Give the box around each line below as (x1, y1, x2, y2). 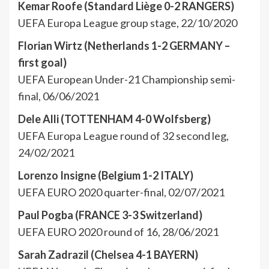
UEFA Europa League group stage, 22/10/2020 (18, 16, 237, 30)
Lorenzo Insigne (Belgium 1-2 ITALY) (18, 169, 193, 183)
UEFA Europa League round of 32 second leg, (18, 129, 229, 143)
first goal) (18, 56, 67, 70)
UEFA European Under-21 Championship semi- (18, 73, 235, 86)
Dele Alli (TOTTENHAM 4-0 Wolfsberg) (18, 112, 211, 126)
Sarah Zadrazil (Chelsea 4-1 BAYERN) (18, 248, 198, 262)
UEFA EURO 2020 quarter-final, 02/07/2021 (18, 186, 225, 199)
